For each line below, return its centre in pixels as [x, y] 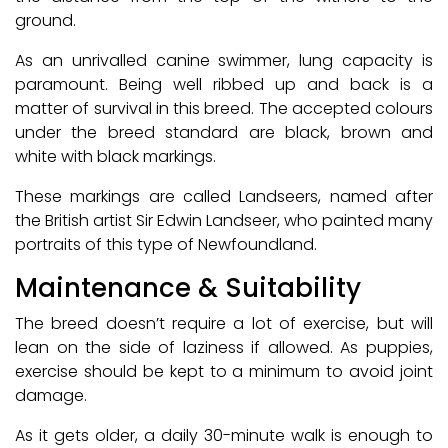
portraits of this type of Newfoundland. [166, 245]
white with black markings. [117, 157]
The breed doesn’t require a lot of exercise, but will [224, 324]
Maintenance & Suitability [188, 288]
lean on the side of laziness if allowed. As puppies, [224, 348]
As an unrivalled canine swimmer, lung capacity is [224, 61]
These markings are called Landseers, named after [224, 197]
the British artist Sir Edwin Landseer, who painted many [224, 221]
